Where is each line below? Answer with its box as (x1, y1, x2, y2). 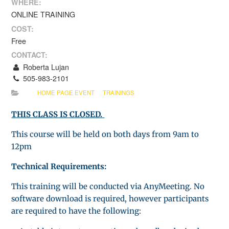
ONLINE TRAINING (11, 9, 76, 19)
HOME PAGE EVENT (37, 88, 95, 97)
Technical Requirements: (11, 161, 107, 171)
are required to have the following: (11, 205, 142, 216)
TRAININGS (102, 88, 134, 97)
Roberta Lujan (20, 62, 69, 72)
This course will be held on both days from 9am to (11, 129, 199, 139)
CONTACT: (11, 50, 48, 60)
